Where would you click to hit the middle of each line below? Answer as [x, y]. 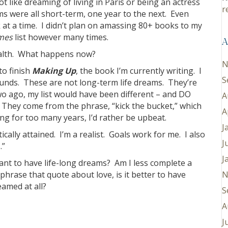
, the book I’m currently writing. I [139, 71]
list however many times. [61, 37]
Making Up [54, 71]
